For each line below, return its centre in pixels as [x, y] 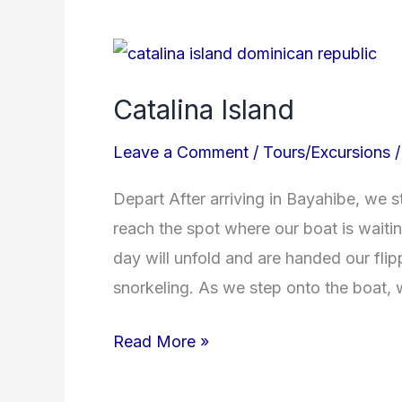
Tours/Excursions [327, 153]
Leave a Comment [181, 153]
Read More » [161, 341]
